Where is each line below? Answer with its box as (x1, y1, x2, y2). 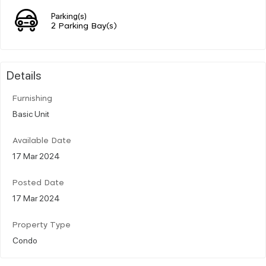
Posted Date (12, 179, 64, 187)
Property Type (12, 221, 71, 229)
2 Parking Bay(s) (51, 22, 117, 30)
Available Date (12, 137, 71, 145)
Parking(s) (51, 9, 87, 21)
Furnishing (12, 94, 52, 103)
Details (7, 66, 42, 83)
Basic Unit (12, 107, 49, 119)
